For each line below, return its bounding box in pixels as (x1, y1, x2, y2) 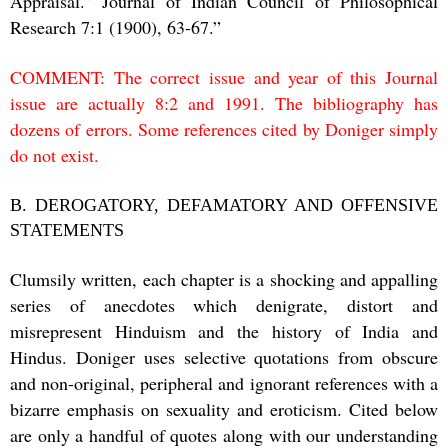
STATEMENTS (10, 219, 124, 240)
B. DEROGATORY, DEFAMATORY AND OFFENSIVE (10, 194, 438, 215)
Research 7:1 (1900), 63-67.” (10, 14, 221, 39)
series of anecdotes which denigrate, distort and (10, 292, 438, 317)
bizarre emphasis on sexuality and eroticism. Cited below (10, 396, 438, 421)
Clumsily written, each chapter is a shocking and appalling (10, 266, 438, 291)
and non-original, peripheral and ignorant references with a (10, 370, 438, 395)
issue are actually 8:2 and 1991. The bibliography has (10, 90, 438, 115)
